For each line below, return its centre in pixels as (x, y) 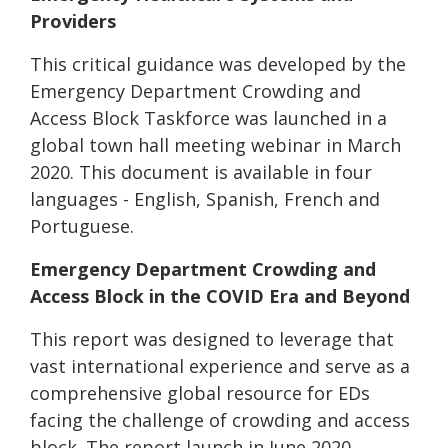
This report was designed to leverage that (212, 338)
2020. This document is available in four (201, 171)
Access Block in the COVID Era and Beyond (220, 295)
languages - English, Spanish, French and (205, 198)
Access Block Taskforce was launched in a (208, 117)
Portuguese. (82, 225)
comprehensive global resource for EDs (200, 392)
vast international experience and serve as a (220, 365)
